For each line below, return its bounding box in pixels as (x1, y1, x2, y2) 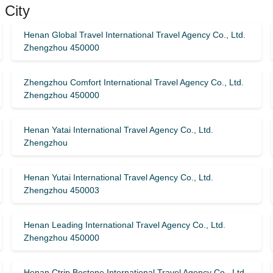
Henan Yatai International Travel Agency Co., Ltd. (23, 125, 213, 135)
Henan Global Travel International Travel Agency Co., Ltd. (23, 30, 246, 40)
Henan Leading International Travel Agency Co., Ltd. (23, 220, 225, 230)
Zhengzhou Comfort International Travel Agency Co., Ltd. (23, 77, 244, 87)
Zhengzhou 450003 (23, 185, 99, 195)
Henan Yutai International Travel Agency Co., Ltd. (23, 172, 213, 182)
